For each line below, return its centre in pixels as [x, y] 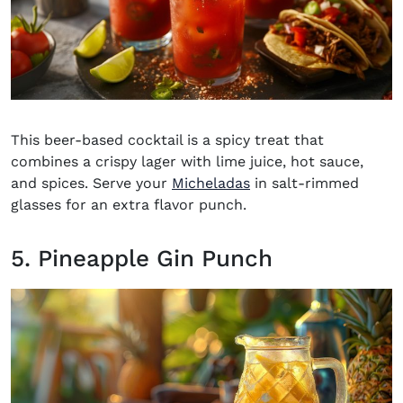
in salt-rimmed [304, 184]
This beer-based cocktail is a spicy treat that [167, 140]
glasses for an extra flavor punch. [129, 205]
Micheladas [211, 184]
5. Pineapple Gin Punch [142, 259]
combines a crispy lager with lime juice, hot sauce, [187, 162]
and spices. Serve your [91, 184]
